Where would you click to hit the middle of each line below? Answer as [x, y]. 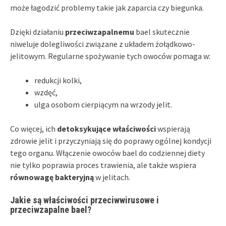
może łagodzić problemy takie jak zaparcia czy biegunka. [107, 7]
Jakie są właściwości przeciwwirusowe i [84, 200]
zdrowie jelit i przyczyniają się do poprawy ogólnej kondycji [111, 140]
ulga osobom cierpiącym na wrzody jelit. [103, 104]
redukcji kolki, [58, 80]
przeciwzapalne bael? [51, 209]
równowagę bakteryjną [52, 177]
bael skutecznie [162, 32]
